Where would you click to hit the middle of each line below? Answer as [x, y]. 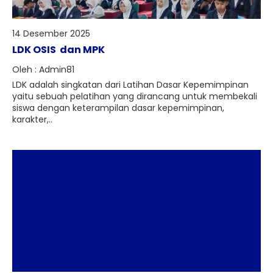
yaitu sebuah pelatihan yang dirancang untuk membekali [135, 96]
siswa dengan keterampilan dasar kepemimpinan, [118, 108]
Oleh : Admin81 [43, 69]
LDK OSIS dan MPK [58, 50]
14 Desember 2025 [51, 34]
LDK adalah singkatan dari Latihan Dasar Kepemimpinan [130, 85]
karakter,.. [32, 119]
